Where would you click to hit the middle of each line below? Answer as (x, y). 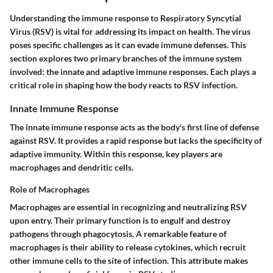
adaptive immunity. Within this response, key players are (116, 154)
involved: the (35, 71)
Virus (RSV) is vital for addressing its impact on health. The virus (130, 31)
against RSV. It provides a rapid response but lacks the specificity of (136, 141)
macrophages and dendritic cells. (72, 168)
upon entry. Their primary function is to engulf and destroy (120, 221)
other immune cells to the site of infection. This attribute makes (129, 261)
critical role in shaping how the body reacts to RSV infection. (124, 85)
